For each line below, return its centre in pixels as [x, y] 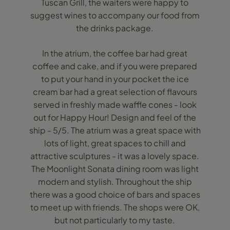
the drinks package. [115, 28]
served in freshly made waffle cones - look [115, 104]
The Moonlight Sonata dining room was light [115, 169]
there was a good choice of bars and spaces [115, 194]
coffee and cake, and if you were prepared [115, 66]
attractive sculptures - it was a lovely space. [115, 156]
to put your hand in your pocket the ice [115, 79]
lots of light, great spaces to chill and [115, 143]
